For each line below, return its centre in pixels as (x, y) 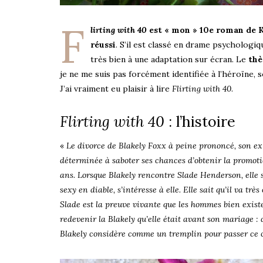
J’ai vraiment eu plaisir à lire (116, 88)
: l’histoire (200, 121)
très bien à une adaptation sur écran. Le (168, 59)
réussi (103, 44)
